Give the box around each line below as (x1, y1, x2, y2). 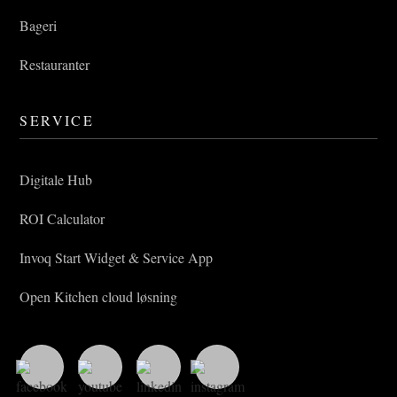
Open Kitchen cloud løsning (19, 287, 178, 307)
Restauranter (19, 55, 90, 74)
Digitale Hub (19, 170, 93, 190)
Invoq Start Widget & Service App (19, 248, 214, 268)
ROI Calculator (19, 209, 105, 229)
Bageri (19, 16, 58, 35)
